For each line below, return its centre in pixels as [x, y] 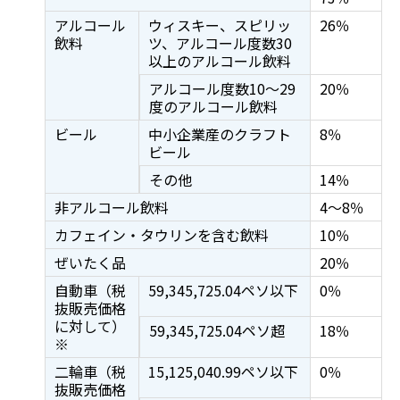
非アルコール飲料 [111, 208]
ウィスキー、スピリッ [219, 25]
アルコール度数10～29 [222, 89]
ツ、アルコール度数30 [220, 43]
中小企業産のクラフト [219, 134]
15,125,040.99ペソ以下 [223, 372]
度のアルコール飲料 [213, 107]
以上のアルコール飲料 [219, 61]
